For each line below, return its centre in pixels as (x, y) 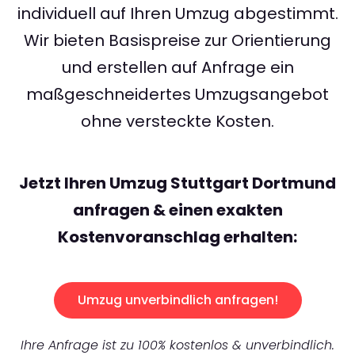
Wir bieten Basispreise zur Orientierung (177, 41)
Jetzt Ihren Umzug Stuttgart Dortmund (177, 183)
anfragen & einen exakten (177, 210)
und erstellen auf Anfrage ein (177, 68)
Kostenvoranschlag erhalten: (177, 237)
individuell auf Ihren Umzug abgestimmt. (177, 14)
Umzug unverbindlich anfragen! (177, 300)
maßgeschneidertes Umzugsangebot (177, 95)
